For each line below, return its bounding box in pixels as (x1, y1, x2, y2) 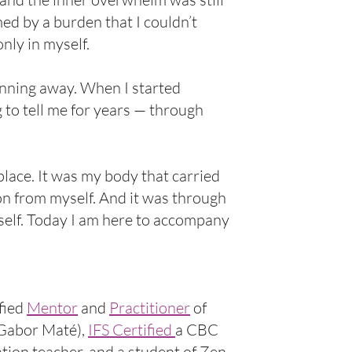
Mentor (27, 298, 79, 317)
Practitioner (109, 298, 191, 317)
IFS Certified (88, 320, 176, 339)
